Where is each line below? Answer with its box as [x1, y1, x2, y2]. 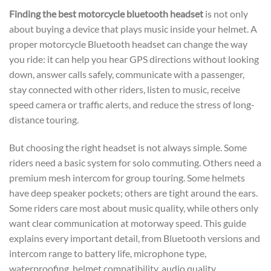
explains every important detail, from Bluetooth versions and [9, 232, 260, 244]
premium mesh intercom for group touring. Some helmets [9, 171, 245, 183]
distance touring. [9, 113, 79, 125]
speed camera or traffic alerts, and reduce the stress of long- [9, 98, 255, 110]
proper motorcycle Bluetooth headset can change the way [9, 38, 247, 50]
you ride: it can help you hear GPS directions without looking [9, 53, 259, 65]
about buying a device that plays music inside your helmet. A [9, 22, 257, 34]
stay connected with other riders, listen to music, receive [9, 83, 240, 95]
